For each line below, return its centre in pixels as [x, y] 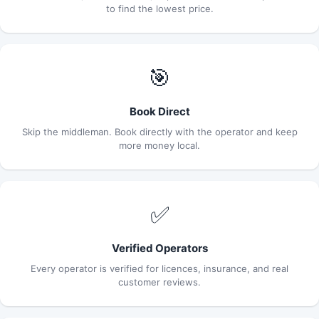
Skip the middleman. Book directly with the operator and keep [159, 131]
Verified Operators [159, 248]
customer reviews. [159, 282]
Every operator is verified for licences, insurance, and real [159, 268]
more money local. [159, 145]
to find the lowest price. [159, 8]
